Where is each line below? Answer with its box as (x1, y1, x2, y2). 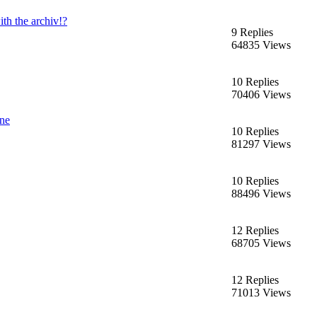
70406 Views (231, 88, 291, 100)
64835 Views (231, 38, 291, 51)
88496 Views (231, 187, 291, 200)
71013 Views (231, 286, 291, 299)
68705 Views (231, 236, 291, 249)
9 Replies (231, 25, 273, 38)
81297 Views (231, 137, 291, 150)
